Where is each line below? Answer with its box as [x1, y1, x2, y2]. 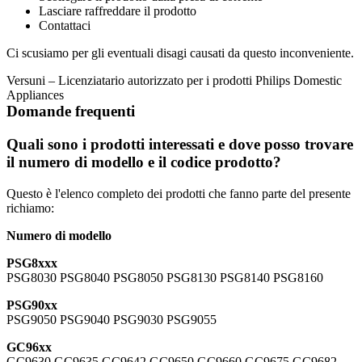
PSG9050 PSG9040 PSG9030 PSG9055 [6, 312, 217, 326]
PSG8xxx [6, 255, 57, 270]
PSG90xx [6, 297, 57, 312]
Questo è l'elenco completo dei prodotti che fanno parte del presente [6, 186, 351, 200]
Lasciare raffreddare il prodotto [39, 4, 196, 19]
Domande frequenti [6, 103, 135, 120]
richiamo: [6, 200, 54, 215]
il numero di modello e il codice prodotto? [6, 153, 281, 170]
